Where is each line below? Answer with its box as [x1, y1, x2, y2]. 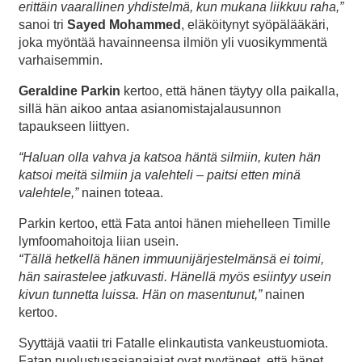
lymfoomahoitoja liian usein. [19, 234, 179, 249]
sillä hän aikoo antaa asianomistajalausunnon [19, 102, 281, 116]
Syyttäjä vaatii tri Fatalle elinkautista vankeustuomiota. [19, 336, 328, 351]
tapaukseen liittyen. [19, 120, 129, 134]
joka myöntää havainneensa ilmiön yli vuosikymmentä [19, 36, 327, 50]
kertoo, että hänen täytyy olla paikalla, [120, 84, 339, 99]
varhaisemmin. [19, 53, 103, 68]
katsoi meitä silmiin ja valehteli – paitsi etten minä [19, 168, 301, 183]
